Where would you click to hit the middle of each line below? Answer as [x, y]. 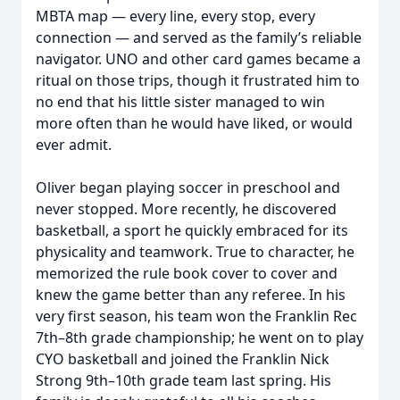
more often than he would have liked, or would [194, 123]
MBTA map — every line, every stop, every [175, 16]
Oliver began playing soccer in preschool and [188, 187]
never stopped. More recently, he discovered [186, 209]
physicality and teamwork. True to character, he [195, 252]
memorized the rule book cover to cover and [187, 273]
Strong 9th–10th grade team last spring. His [183, 380]
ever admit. [74, 145]
